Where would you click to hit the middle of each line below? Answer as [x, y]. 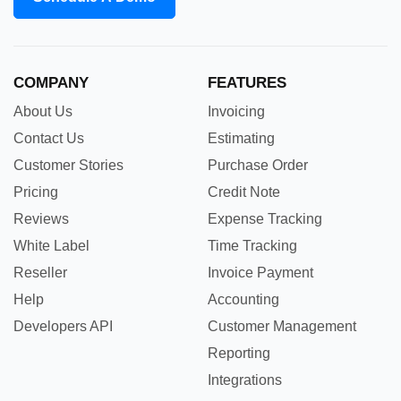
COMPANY [51, 83]
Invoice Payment [260, 273]
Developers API [63, 327]
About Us [43, 112]
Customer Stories [68, 166]
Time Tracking [252, 246]
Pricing [36, 192]
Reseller [40, 273]
